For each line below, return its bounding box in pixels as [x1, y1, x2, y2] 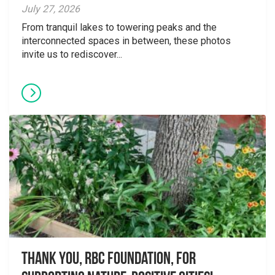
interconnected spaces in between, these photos [21, 35, 231, 47]
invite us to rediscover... [21, 48, 122, 60]
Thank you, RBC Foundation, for [21, 251, 196, 268]
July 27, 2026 [21, 3, 80, 15]
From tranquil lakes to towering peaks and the [21, 21, 217, 33]
